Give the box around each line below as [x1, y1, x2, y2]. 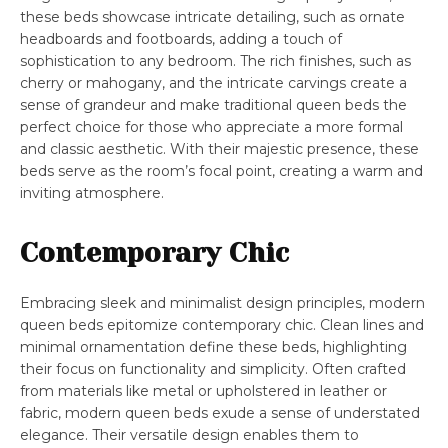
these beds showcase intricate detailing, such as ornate [20, 8, 405, 27]
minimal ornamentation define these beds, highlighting [20, 338, 407, 357]
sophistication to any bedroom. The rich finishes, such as [20, 52, 411, 71]
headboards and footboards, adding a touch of [20, 30, 342, 49]
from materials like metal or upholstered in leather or [20, 382, 387, 401]
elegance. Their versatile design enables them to [20, 426, 359, 445]
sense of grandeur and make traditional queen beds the [20, 96, 407, 115]
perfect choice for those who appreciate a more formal [20, 118, 403, 137]
